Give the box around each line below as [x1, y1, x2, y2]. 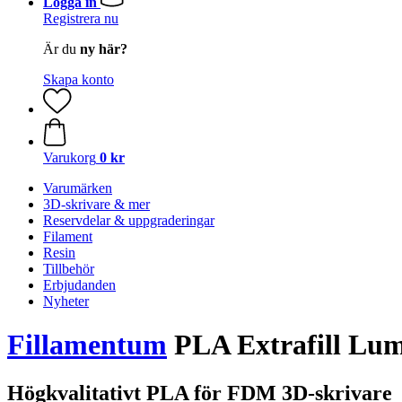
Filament [43, 229, 92, 244]
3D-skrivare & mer [43, 197, 150, 212]
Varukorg [43, 150, 96, 165]
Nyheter [43, 293, 89, 309]
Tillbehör [43, 261, 94, 276]
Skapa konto [43, 72, 114, 87]
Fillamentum [7, 328, 167, 362]
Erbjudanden [43, 277, 116, 293]
